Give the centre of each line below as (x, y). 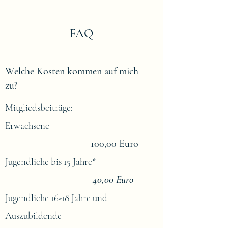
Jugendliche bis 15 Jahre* (76, 162)
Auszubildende (71, 216)
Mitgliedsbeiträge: (39, 108)
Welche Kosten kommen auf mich (72, 71)
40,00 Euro (113, 180)
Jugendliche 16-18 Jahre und (56, 198)
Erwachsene (75, 125)
